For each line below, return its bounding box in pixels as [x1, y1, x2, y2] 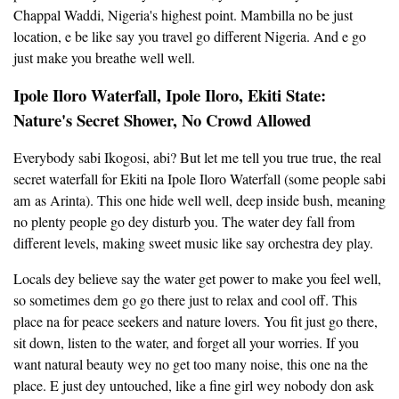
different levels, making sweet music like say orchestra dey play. [13, 233, 373, 254]
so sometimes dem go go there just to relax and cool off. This [13, 290, 357, 311]
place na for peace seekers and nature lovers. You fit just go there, [13, 312, 378, 332]
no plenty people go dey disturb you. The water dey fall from [13, 212, 355, 232]
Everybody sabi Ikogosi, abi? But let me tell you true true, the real [13, 148, 381, 168]
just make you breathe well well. [13, 48, 195, 69]
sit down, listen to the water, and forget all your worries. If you [13, 333, 359, 354]
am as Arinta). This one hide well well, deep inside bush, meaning [13, 191, 386, 211]
